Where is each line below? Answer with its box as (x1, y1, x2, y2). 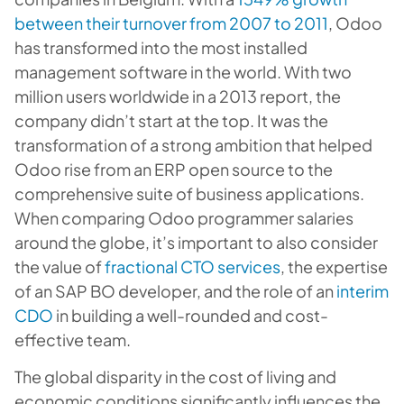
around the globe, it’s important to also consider (14, 232, 378, 252)
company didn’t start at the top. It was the (14, 110, 328, 131)
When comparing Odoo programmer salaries (14, 207, 353, 228)
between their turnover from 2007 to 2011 (14, 13, 328, 33)
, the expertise (280, 256, 388, 277)
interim (336, 280, 389, 301)
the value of (14, 256, 105, 277)
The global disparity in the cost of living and (14, 366, 336, 387)
